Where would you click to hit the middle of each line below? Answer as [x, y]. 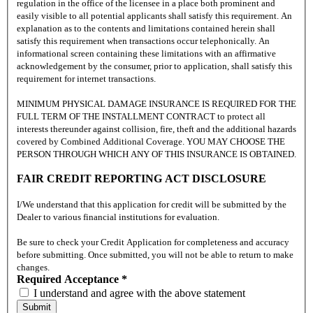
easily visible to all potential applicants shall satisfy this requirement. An [154, 16]
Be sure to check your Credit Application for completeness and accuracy [153, 242]
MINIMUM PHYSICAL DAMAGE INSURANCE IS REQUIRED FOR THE [156, 104]
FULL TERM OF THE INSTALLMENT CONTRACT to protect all [141, 117]
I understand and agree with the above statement [139, 293]
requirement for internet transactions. [86, 79]
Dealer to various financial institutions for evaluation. [118, 217]
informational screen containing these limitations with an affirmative [146, 54]
